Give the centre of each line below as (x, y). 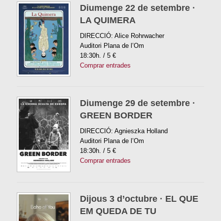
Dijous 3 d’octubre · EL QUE (139, 199)
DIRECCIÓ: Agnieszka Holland (124, 131)
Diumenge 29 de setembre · (137, 103)
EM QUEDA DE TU (118, 211)
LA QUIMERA (108, 20)
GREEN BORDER (116, 116)
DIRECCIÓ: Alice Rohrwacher (122, 36)
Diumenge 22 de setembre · (137, 8)
